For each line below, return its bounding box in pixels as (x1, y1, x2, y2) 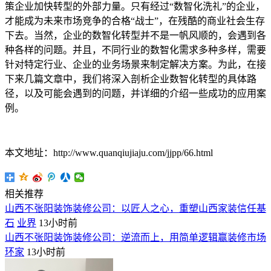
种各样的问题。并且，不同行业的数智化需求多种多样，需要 (5, 45, 266, 56)
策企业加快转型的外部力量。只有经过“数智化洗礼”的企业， (5, 1, 265, 12)
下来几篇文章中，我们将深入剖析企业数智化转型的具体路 (5, 74, 256, 85)
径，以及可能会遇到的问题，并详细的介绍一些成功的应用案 (5, 88, 266, 99)
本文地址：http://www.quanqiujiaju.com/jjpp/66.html (5, 148, 213, 158)
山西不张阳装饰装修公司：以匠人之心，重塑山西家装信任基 (5, 203, 266, 214)
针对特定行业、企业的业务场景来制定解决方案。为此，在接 (5, 59, 266, 70)
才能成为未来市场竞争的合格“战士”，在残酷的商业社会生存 (5, 16, 265, 27)
